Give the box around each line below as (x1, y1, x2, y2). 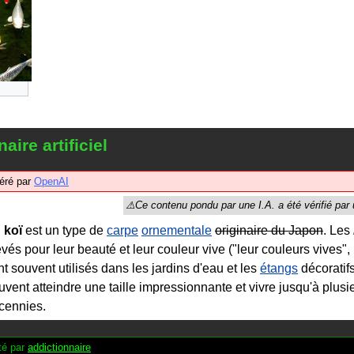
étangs (260, 262, 298, 275)
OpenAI (34, 175, 69, 187)
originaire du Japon (215, 224, 323, 237)
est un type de (22, 224, 107, 237)
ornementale (141, 224, 212, 237)
